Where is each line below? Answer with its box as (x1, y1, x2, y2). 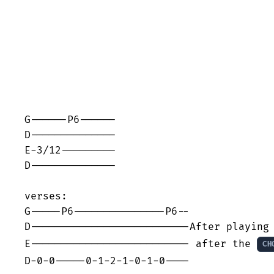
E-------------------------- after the (24, 237, 257, 250)
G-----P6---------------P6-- (24, 206, 190, 218)
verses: (24, 190, 67, 203)
